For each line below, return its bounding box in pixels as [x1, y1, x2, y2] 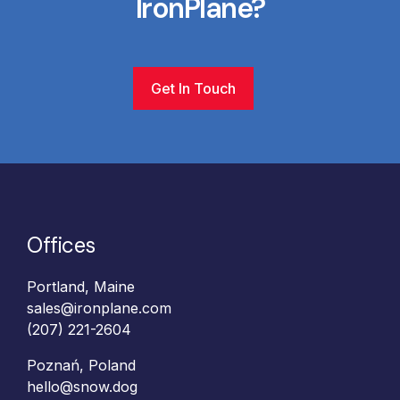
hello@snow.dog [27, 377, 137, 396]
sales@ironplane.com [27, 298, 171, 317]
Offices [27, 230, 96, 259]
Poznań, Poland [27, 355, 136, 374]
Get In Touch [151, 79, 236, 97]
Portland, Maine [27, 277, 135, 296]
